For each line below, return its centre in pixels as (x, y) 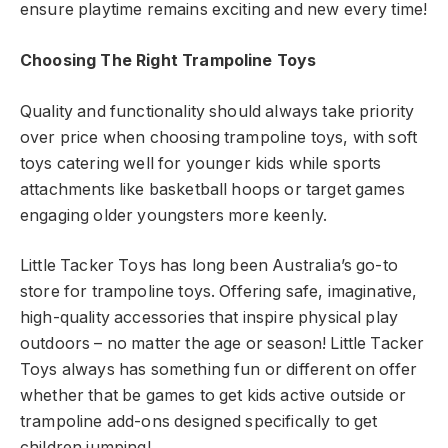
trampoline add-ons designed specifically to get (199, 422)
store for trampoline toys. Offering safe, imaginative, (219, 292)
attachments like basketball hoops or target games (212, 189)
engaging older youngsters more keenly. (174, 215)
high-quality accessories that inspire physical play (209, 318)
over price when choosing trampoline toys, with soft (219, 137)
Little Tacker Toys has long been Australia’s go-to (209, 266)
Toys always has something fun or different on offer (219, 370)
